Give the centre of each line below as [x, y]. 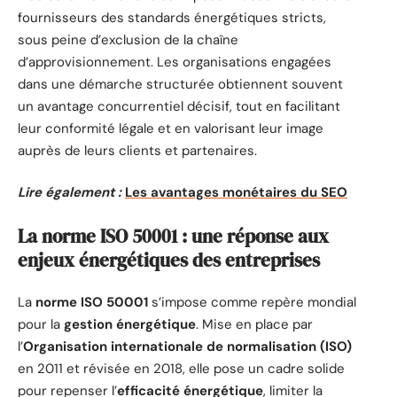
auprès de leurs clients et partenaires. [137, 150]
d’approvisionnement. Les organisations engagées [175, 62]
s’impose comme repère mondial [252, 303]
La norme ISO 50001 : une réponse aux [173, 236]
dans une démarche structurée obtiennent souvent [180, 84]
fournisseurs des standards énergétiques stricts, [172, 17]
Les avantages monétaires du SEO [236, 193]
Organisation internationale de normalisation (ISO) [187, 347]
